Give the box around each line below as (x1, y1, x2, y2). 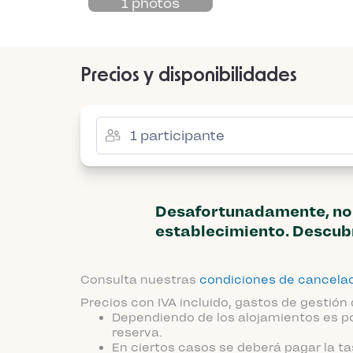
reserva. (112, 325, 162, 340)
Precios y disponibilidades (80, 66, 297, 85)
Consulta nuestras (80, 273, 199, 287)
